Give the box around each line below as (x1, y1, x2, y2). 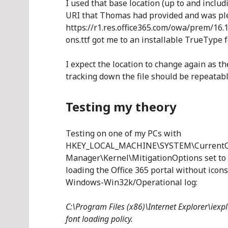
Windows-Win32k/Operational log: (66, 177, 197, 188)
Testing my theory (66, 98, 177, 115)
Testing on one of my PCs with (66, 128, 181, 139)
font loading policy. (66, 213, 133, 224)
